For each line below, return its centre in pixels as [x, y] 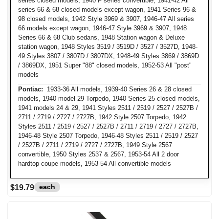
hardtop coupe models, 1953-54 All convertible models [95, 164]
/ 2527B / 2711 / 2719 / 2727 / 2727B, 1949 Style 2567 [95, 145]
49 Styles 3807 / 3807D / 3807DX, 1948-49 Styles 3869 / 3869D [109, 56]
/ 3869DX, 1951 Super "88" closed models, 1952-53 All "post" [105, 65]
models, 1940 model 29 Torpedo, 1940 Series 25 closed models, [109, 99]
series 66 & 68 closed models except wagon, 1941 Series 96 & [107, 10]
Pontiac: [31, 89]
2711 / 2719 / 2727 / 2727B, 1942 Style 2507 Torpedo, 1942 [102, 117]
